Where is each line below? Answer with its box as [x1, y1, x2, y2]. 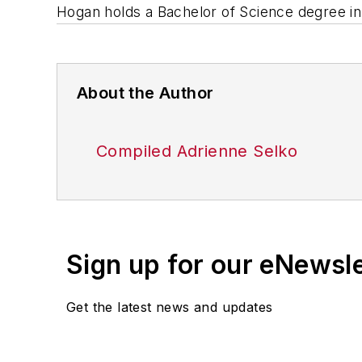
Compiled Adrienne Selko [96, 141, 298, 161]
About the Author [77, 82, 214, 103]
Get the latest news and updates [66, 298, 273, 315]
